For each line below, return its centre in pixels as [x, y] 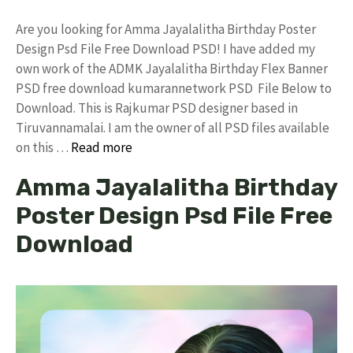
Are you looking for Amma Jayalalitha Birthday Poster [166, 29]
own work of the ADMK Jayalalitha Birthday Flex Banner [172, 69]
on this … [43, 147]
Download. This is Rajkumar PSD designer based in [157, 108]
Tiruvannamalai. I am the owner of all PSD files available [173, 128]
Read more [102, 147]
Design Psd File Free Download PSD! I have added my [165, 49]
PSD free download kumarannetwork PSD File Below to [174, 88]
